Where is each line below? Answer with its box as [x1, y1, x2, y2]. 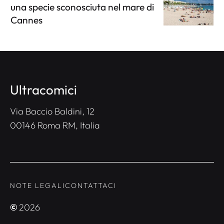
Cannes [10, 13, 42, 26]
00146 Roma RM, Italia [10, 119, 100, 131]
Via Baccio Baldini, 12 [10, 105, 94, 117]
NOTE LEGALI [10, 180, 65, 190]
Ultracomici [10, 81, 77, 98]
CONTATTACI [65, 180, 116, 190]
